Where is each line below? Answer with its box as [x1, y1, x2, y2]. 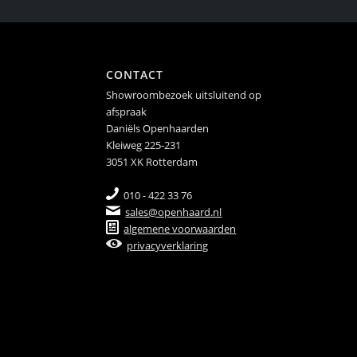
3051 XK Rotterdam [105, 155, 198, 170]
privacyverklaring [127, 238, 209, 253]
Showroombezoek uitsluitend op [105, 88, 261, 103]
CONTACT [105, 67, 163, 83]
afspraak [105, 104, 147, 120]
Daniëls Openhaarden [105, 121, 209, 136]
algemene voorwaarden [124, 222, 237, 237]
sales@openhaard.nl [125, 205, 222, 220]
